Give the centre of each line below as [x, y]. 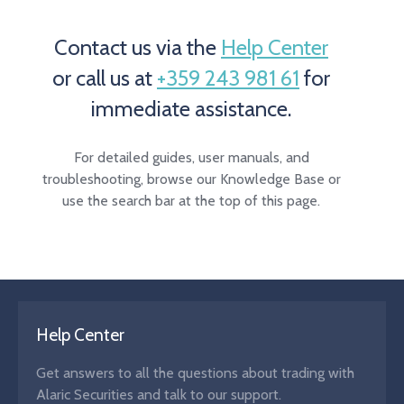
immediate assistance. [191, 109]
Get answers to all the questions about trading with [195, 373]
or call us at [105, 78]
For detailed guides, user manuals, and [191, 157]
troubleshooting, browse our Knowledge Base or [191, 179]
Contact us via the [138, 47]
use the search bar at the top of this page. [191, 201]
